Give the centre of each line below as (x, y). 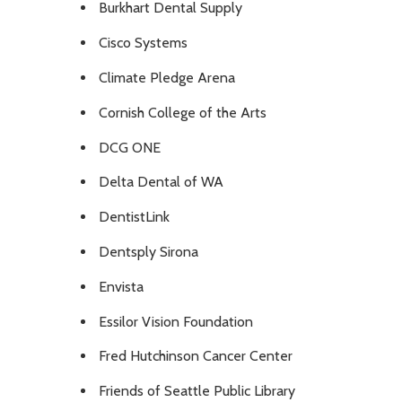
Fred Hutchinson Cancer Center (196, 356)
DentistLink (134, 217)
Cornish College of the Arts (183, 112)
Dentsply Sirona (149, 252)
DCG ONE (130, 147)
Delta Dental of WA (161, 182)
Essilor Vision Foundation (176, 321)
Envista (121, 286)
